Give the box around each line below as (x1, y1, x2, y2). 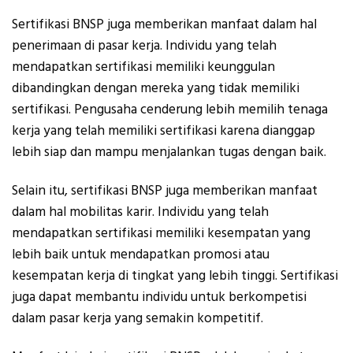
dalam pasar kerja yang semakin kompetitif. (12, 308, 263, 328)
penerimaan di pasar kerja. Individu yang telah (12, 35, 277, 55)
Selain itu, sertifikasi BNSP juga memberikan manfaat (12, 180, 318, 200)
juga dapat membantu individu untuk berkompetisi (12, 287, 307, 307)
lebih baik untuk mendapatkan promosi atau (12, 244, 269, 264)
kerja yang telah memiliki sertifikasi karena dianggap (12, 121, 315, 140)
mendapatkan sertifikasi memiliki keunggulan (12, 57, 275, 76)
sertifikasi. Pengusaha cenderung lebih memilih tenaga (12, 99, 328, 119)
